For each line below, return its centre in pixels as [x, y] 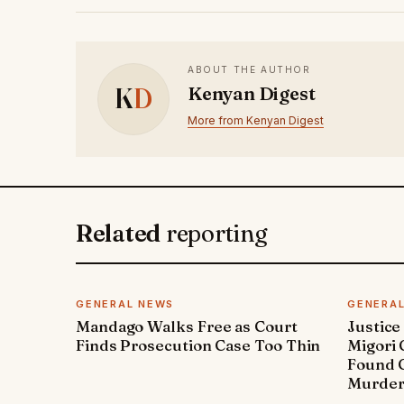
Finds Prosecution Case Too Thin [198, 344]
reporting [216, 233]
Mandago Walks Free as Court [187, 326]
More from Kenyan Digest [256, 120]
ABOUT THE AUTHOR [249, 69]
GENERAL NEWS [125, 303]
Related [121, 233]
